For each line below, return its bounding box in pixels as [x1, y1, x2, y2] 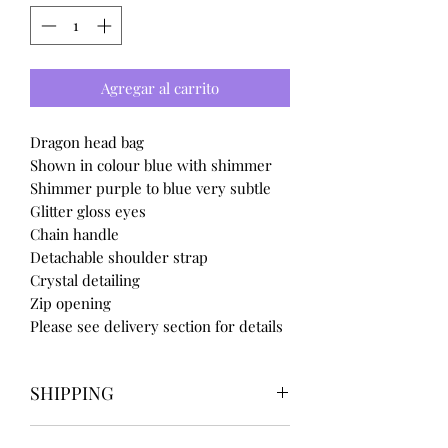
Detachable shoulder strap [30, 246, 208, 267]
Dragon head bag [30, 131, 144, 152]
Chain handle [30, 223, 119, 244]
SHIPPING [30, 380, 114, 405]
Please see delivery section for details [30, 315, 283, 336]
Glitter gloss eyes [30, 200, 146, 221]
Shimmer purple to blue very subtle [30, 177, 271, 198]
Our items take [30, 425, 134, 446]
